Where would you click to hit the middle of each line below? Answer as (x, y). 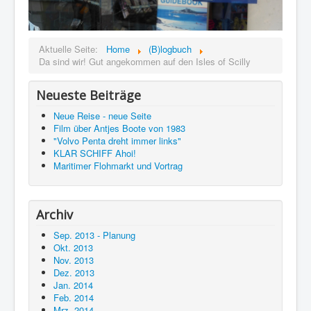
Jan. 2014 (73, 285)
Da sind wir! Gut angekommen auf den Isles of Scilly (145, 62)
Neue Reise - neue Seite (102, 116)
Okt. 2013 (73, 248)
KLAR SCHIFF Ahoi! (95, 153)
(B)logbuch (170, 49)
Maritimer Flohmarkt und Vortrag (118, 166)
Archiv (54, 215)
